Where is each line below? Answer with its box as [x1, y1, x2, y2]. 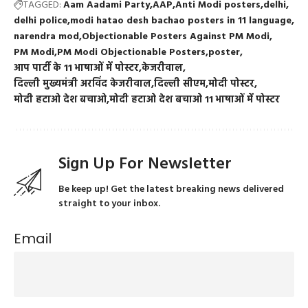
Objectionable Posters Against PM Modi [82, 28, 269, 45]
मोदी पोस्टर [208, 76, 254, 92]
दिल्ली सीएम [154, 76, 206, 92]
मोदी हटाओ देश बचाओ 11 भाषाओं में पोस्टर [109, 91, 280, 108]
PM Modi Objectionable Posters [57, 44, 206, 60]
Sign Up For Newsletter [58, 151, 232, 177]
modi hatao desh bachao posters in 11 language [70, 12, 291, 29]
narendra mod [14, 28, 79, 45]
